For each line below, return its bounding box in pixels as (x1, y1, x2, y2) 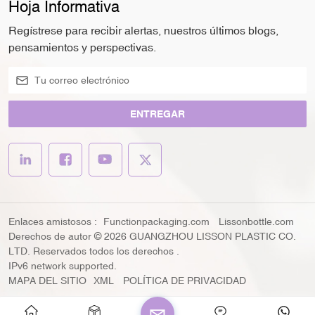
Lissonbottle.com (219, 216, 295, 228)
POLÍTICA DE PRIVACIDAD (123, 275, 247, 287)
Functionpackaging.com (103, 216, 210, 228)
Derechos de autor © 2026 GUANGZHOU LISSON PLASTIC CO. (8, 231, 296, 243)
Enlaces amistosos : (8, 216, 97, 228)
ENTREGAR (130, 108, 185, 120)
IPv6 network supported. (8, 260, 117, 272)
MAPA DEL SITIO (8, 275, 86, 287)
